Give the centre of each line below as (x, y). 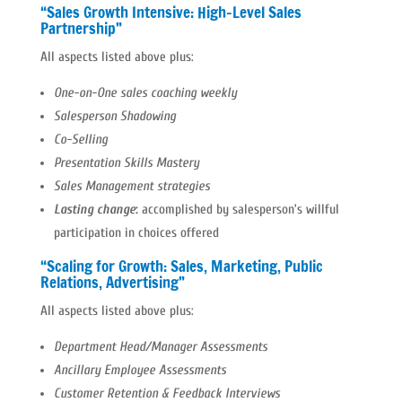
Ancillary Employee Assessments (140, 370)
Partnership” (81, 28)
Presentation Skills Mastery (126, 163)
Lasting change (94, 210)
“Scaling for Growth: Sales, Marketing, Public (181, 266)
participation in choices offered (136, 233)
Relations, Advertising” (112, 282)
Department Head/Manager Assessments (160, 347)
